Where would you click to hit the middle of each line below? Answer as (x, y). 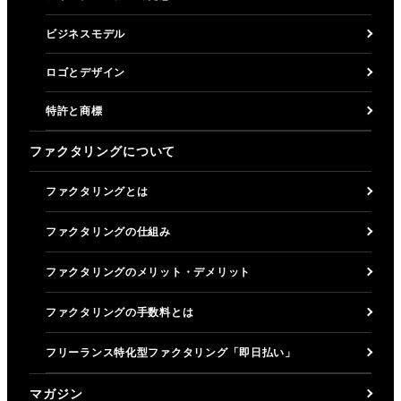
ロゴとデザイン (86, 72)
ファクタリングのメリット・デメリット (148, 272)
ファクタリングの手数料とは (120, 312)
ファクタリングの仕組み (108, 231)
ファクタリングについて (103, 151)
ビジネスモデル (86, 34)
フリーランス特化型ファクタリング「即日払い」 (171, 352)
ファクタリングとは (97, 191)
